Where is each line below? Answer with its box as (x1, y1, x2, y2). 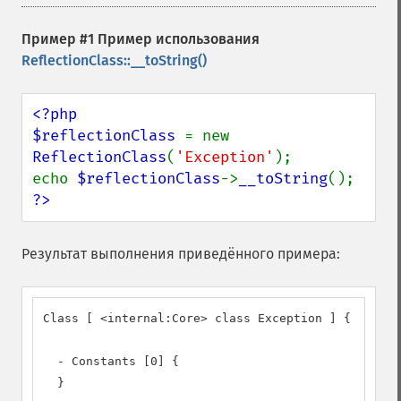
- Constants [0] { (43, 354, 179, 368)
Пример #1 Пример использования (21, 30, 260, 47)
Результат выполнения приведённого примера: (21, 245, 340, 262)
